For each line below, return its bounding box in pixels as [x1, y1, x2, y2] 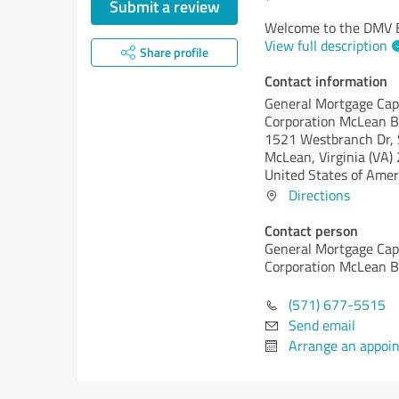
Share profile [139, 44, 208, 61]
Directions [289, 185, 350, 205]
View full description [265, 36, 387, 55]
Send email [289, 315, 355, 335]
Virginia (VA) [319, 147, 393, 167]
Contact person [265, 220, 358, 240]
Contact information [265, 70, 387, 91]
